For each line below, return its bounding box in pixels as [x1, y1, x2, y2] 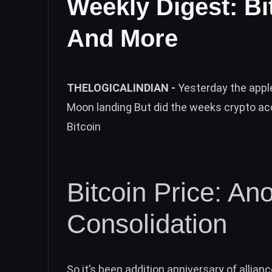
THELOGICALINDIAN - [67, 81, 178, 94]
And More [67, 25, 178, 52]
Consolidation [67, 208, 227, 239]
